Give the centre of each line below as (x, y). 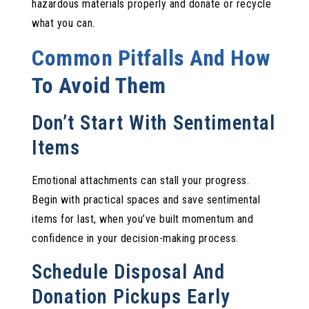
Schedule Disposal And (129, 271)
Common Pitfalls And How (151, 58)
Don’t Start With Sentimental (154, 122)
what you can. (63, 23)
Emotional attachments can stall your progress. (141, 180)
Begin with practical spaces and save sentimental (146, 199)
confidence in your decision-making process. (135, 238)
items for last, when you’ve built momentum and (143, 219)
